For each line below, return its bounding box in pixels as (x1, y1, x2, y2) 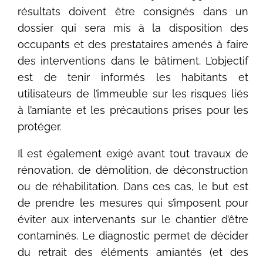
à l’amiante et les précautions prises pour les (18, 103, 248, 116)
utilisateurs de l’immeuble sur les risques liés (18, 87, 248, 100)
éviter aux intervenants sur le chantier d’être (18, 213, 248, 225)
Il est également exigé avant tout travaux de (18, 147, 248, 160)
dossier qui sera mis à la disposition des (18, 21, 248, 34)
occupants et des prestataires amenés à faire (18, 38, 248, 50)
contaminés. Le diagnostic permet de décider (18, 229, 248, 242)
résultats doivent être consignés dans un (18, 5, 248, 18)
